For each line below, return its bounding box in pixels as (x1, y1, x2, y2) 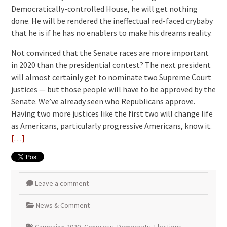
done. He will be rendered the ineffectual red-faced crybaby (11, 15, 213, 26)
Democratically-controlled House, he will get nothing (11, 3, 198, 14)
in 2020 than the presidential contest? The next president (11, 59, 211, 70)
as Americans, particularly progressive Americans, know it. (11, 120, 212, 131)
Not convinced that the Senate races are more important (11, 47, 209, 58)
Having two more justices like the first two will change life (11, 108, 213, 119)
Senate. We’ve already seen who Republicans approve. (11, 96, 195, 106)
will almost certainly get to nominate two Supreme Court (11, 71, 211, 82)
